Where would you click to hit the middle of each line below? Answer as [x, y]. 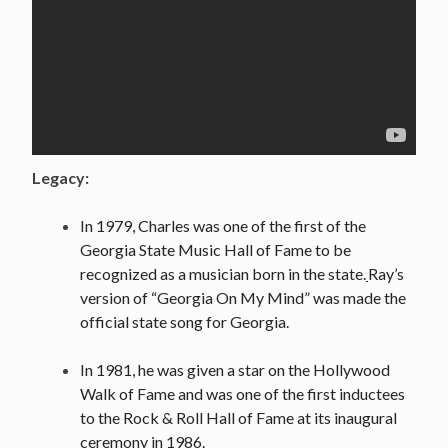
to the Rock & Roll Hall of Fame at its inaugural [238, 417]
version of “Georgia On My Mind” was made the [243, 297]
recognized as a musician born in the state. [223, 273]
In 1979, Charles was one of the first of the [223, 225]
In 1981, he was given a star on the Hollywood [235, 369]
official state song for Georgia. [184, 321]
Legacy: [60, 177]
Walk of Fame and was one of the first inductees [242, 393]
